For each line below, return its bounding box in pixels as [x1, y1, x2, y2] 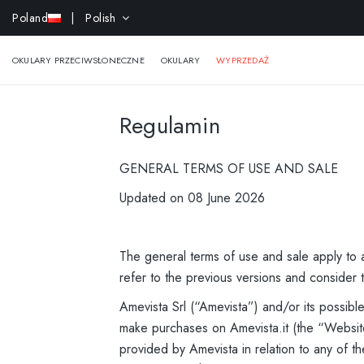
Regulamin [119, 109, 220, 142]
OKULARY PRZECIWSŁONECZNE [12, 54, 145, 67]
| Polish [63, 10, 115, 26]
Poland [12, 10, 48, 26]
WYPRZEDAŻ [216, 54, 270, 67]
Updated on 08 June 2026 [119, 188, 265, 207]
